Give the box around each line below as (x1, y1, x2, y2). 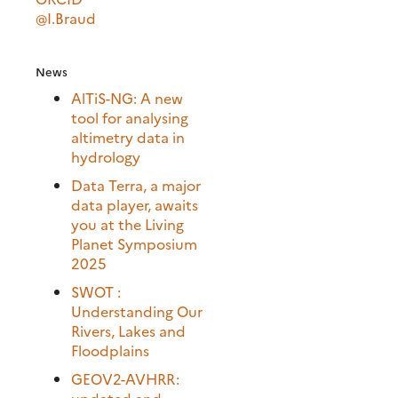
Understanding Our (71, 300, 203, 321)
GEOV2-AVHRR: (71, 368, 179, 388)
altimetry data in (71, 126, 185, 147)
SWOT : (71, 281, 121, 301)
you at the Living (71, 213, 184, 234)
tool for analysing (71, 107, 188, 127)
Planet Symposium (71, 233, 197, 253)
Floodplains (71, 339, 149, 360)
